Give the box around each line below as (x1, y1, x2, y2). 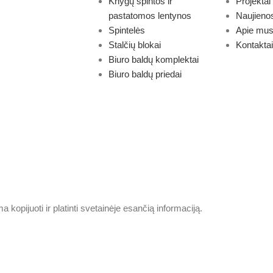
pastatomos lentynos (108, 10, 191, 21)
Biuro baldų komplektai (108, 54, 199, 65)
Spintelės (108, 25, 145, 35)
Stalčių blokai (108, 40, 161, 50)
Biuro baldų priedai (108, 69, 182, 79)
